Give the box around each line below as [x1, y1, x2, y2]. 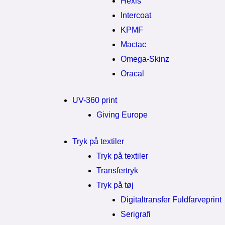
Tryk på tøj [96, 181, 134, 189]
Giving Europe [96, 110, 148, 119]
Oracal [121, 69, 144, 78]
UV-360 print [72, 96, 117, 104]
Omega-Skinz [121, 55, 169, 63]
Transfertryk [96, 166, 138, 175]
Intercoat [121, 11, 151, 20]
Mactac [121, 40, 146, 49]
